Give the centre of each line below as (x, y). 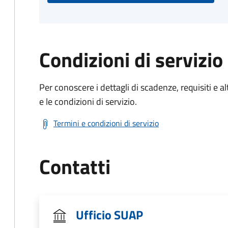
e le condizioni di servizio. (88, 102)
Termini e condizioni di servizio (106, 123)
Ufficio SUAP (109, 215)
